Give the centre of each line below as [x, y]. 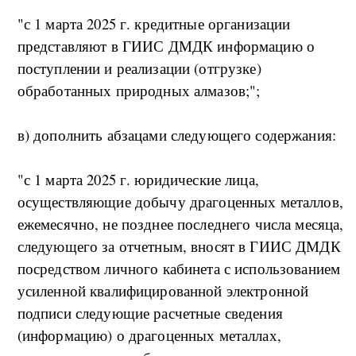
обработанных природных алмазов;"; [139, 91]
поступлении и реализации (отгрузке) [139, 68]
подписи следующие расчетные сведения [150, 313]
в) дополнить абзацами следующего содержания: [177, 135]
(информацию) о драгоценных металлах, [149, 335]
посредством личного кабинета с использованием [179, 269]
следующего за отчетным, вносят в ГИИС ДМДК [179, 246]
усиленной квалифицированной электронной [163, 291]
